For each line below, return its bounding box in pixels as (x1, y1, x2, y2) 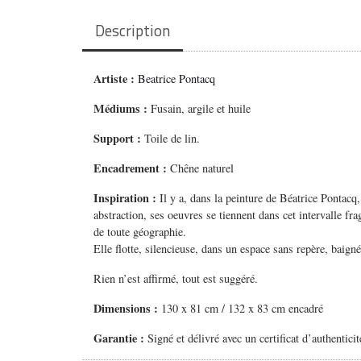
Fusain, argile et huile (151, 101, 251, 117)
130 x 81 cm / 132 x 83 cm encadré (161, 301, 324, 317)
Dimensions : (93, 300, 162, 317)
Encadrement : (93, 160, 168, 177)
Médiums (93, 100, 144, 118)
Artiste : (93, 70, 139, 88)
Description (95, 18, 170, 42)
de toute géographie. (93, 224, 187, 240)
